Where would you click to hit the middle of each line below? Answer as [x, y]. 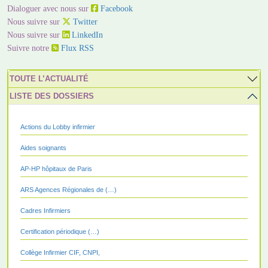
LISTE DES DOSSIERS [52, 96]
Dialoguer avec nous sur [49, 9]
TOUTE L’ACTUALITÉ [49, 79]
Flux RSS [76, 48]
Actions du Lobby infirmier [58, 127]
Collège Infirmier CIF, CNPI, [60, 253]
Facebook [115, 9]
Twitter [84, 22]
